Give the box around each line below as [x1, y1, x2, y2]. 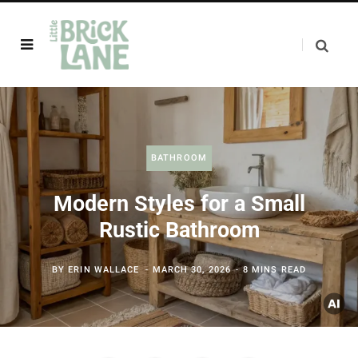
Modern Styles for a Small [53, 191, 305, 217]
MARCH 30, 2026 [152, 265, 231, 275]
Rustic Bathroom [98, 217, 260, 243]
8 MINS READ [242, 265, 307, 275]
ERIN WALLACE [68, 265, 140, 275]
